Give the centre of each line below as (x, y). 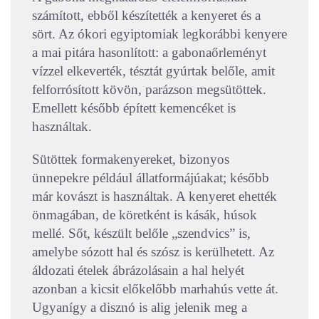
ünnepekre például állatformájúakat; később (151, 178)
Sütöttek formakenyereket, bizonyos (131, 159)
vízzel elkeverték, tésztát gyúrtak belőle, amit (153, 71)
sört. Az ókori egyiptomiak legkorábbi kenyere (159, 34)
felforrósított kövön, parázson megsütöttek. (149, 90)
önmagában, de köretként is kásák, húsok (145, 215)
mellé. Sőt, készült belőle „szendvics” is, (141, 234)
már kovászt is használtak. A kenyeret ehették (155, 197)
